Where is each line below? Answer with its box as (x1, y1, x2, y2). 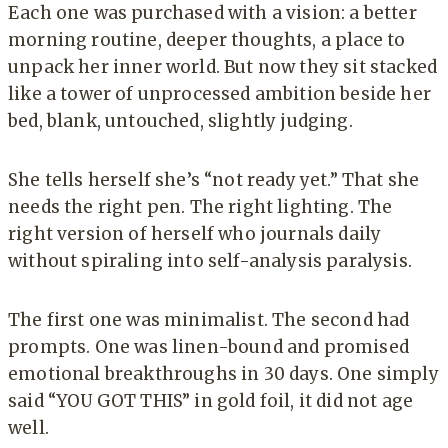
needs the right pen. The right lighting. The (8, 195, 393, 218)
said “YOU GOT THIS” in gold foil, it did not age (8, 389, 414, 412)
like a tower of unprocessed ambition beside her (8, 82, 431, 105)
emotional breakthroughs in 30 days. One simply (8, 362, 439, 385)
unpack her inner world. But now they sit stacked (8, 55, 438, 78)
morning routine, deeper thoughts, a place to (8, 28, 406, 51)
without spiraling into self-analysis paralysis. (8, 249, 412, 272)
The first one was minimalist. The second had (8, 308, 410, 331)
